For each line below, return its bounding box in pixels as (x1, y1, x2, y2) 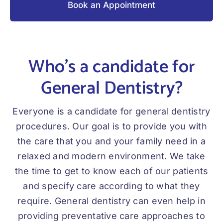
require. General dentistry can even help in (17, 196, 206, 207)
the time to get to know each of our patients (14, 166, 209, 177)
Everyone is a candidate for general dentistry (12, 106, 211, 117)
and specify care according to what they (23, 181, 200, 192)
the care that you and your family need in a (17, 136, 206, 147)
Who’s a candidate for (28, 52, 195, 82)
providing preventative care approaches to (17, 211, 206, 222)
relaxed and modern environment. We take (17, 151, 206, 162)
